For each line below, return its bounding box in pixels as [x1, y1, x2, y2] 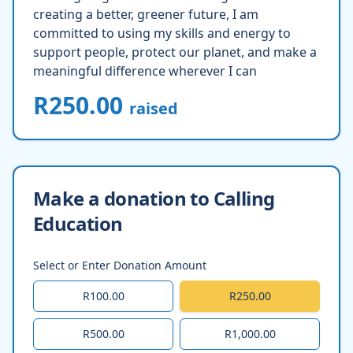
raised [129, 97, 178, 119]
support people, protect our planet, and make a [33, 43, 317, 61]
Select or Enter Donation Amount [33, 257, 206, 273]
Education [33, 210, 123, 236]
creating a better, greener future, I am [33, 5, 258, 23]
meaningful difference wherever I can [33, 61, 257, 80]
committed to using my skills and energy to [33, 24, 291, 42]
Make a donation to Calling [33, 184, 275, 211]
